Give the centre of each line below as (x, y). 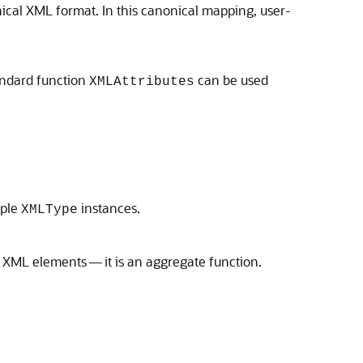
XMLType (49, 210)
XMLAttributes (142, 82)
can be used (231, 80)
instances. (109, 208)
